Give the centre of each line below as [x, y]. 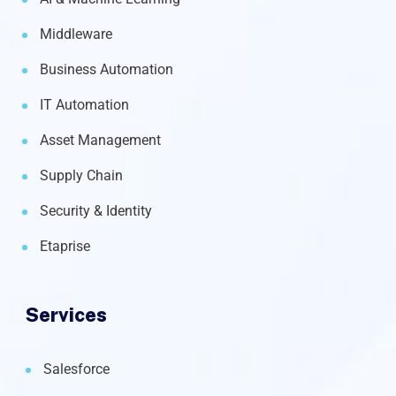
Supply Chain [81, 176]
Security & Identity [96, 211]
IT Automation [84, 105]
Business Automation [107, 70]
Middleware [76, 34]
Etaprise [65, 247]
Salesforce [76, 369]
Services [66, 315]
